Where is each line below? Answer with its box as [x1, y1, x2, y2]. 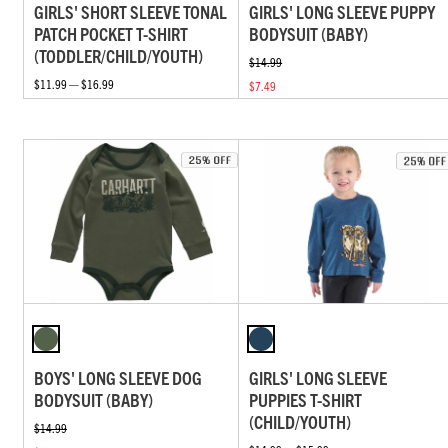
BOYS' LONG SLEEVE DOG [34, 365, 202, 389]
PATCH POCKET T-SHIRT [34, 22, 188, 46]
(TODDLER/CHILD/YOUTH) [34, 44, 203, 68]
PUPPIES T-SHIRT [249, 387, 363, 411]
